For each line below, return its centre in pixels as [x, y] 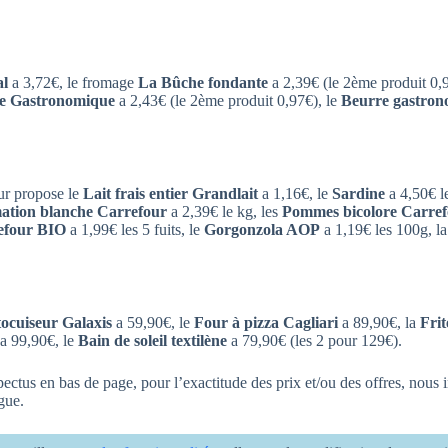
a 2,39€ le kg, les [224, 212]
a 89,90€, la [379, 322]
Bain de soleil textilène [152, 340]
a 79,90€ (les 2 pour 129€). [314, 340]
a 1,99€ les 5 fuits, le [135, 230]
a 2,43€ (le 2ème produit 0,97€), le [228, 101]
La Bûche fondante [203, 83]
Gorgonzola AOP [262, 230]
